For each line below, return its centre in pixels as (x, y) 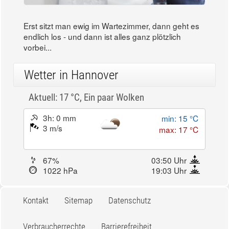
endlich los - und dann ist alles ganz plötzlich (102, 36)
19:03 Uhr (169, 170)
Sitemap (78, 200)
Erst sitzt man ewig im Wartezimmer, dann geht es (111, 25)
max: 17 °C (179, 129)
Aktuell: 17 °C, (56, 97)
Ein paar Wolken (114, 97)
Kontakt (36, 200)
